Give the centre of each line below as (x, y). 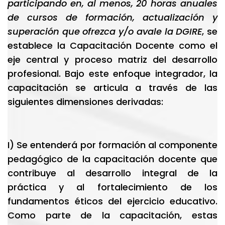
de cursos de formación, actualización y (113, 17)
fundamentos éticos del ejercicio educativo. (113, 201)
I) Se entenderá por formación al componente (113, 145)
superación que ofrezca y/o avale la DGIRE (105, 31)
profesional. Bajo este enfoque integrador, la (113, 74)
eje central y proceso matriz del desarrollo (113, 60)
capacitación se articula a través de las (113, 88)
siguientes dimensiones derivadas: (85, 102)
